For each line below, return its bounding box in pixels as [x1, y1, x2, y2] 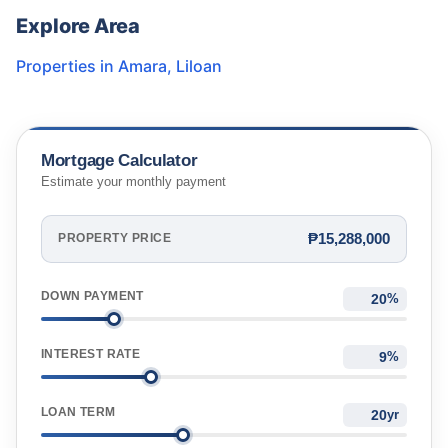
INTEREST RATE [41, 346, 141, 361]
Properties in [16, 56, 118, 77]
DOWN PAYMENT [41, 288, 144, 303]
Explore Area [16, 14, 140, 39]
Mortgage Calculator [41, 151, 198, 171]
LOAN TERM [41, 404, 116, 419]
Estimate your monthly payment [41, 174, 226, 189]
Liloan [176, 56, 222, 77]
